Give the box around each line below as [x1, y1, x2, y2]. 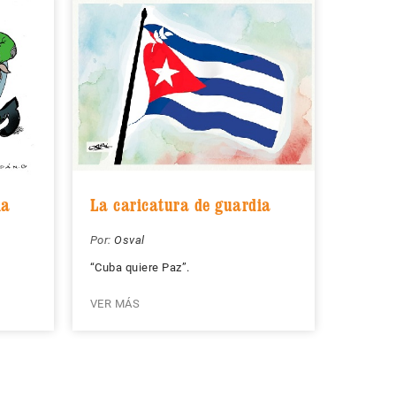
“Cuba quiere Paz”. [89, 260, 190, 274]
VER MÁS [89, 296, 140, 310]
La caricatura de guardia [89, 194, 271, 216]
